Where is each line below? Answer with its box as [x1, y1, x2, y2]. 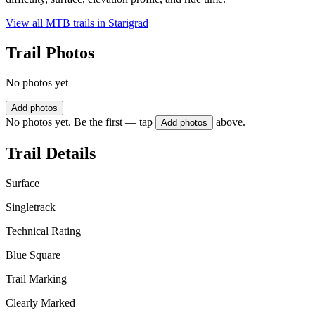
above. [216, 116, 245, 129]
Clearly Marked [6, 296, 75, 309]
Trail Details [6, 143, 96, 162]
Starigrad [108, 17, 148, 30]
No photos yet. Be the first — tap [6, 116, 153, 129]
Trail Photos [6, 44, 94, 63]
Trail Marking [6, 272, 67, 285]
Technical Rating [6, 224, 81, 237]
